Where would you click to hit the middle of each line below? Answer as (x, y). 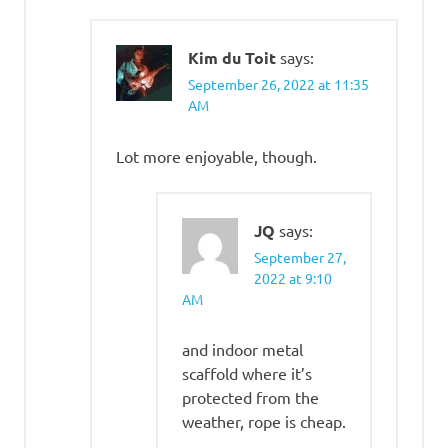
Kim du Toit (232, 58)
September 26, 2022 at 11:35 (278, 84)
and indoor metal (242, 348)
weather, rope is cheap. (264, 420)
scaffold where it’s (247, 372)
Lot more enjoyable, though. (216, 155)
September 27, (300, 256)
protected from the (250, 396)
